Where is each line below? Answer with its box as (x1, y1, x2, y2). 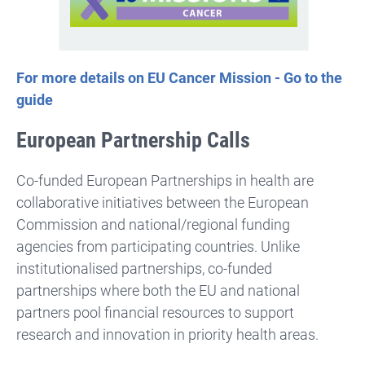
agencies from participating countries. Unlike (16, 237, 300, 255)
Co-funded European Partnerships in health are (16, 171, 314, 189)
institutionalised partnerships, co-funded (16, 259, 272, 277)
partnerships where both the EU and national (16, 281, 300, 299)
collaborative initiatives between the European (16, 193, 309, 211)
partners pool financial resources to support (16, 303, 294, 321)
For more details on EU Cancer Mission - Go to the (16, 68, 342, 86)
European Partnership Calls (16, 127, 255, 152)
